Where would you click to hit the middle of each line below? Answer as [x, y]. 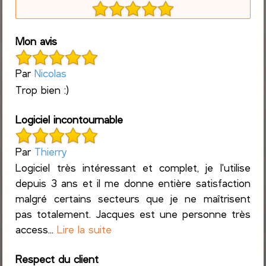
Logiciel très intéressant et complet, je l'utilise [133, 168]
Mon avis [37, 41]
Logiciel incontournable [69, 119]
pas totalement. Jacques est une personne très [133, 214]
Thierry [51, 151]
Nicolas [51, 73]
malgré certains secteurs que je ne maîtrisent [133, 199]
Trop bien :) [42, 89]
